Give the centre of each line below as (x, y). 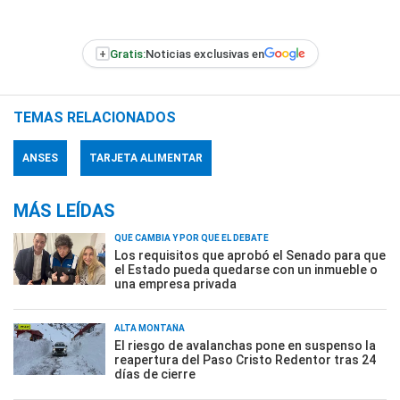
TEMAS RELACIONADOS (95, 117)
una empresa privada (175, 284)
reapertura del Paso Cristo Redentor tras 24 (245, 360)
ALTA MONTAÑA (150, 328)
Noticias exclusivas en (204, 54)
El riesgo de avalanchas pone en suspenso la (245, 346)
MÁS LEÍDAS (64, 211)
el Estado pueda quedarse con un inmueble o (246, 270)
